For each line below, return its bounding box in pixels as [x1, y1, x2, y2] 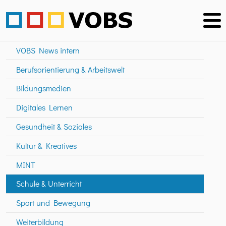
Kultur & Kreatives [16, 140, 77, 151]
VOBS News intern [16, 44, 80, 55]
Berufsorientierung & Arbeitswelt [16, 64, 125, 75]
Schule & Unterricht [16, 178, 82, 189]
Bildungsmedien [16, 83, 71, 94]
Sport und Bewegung [16, 197, 90, 208]
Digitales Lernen [16, 102, 73, 113]
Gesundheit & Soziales [16, 121, 92, 132]
